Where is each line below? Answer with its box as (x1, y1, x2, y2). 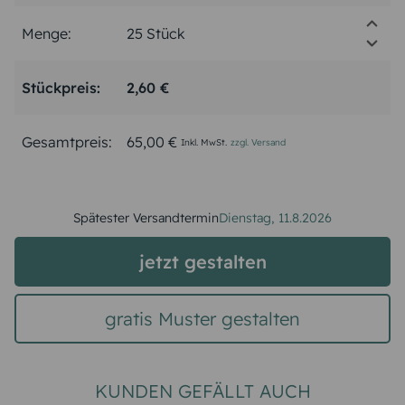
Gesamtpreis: (22, 133, 112, 151)
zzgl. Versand (231, 136, 286, 148)
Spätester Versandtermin (73, 209, 219, 226)
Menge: (22, 24, 71, 42)
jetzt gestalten (138, 250, 267, 273)
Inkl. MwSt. (181, 136, 227, 148)
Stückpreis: (22, 79, 100, 97)
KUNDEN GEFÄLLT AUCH (94, 379, 311, 402)
